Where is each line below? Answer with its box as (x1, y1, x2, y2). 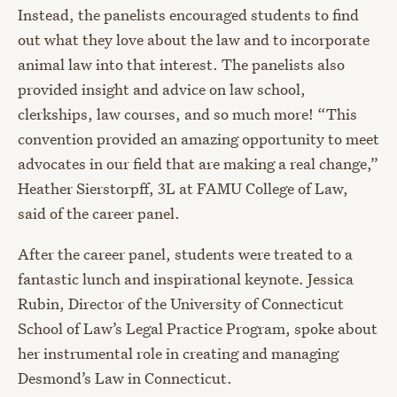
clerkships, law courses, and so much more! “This (18, 103, 357, 124)
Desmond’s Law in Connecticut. (18, 367, 232, 388)
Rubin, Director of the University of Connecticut (18, 292, 344, 314)
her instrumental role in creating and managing (18, 342, 339, 363)
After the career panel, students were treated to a (18, 243, 353, 264)
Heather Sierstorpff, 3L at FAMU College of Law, (18, 177, 348, 198)
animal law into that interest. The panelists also (18, 53, 345, 74)
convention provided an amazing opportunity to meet (18, 128, 379, 149)
